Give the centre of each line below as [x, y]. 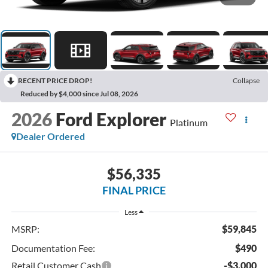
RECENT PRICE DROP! [55, 81]
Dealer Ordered [50, 136]
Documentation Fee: [53, 248]
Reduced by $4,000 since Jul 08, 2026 [79, 94]
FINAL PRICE [134, 190]
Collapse [246, 81]
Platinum [188, 123]
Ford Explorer [111, 119]
